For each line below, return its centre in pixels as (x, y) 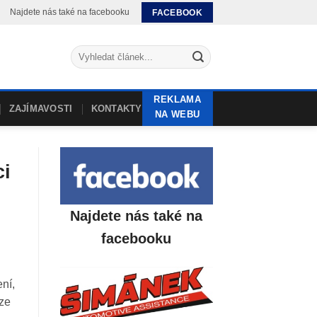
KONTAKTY (116, 108)
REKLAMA (178, 99)
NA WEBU (177, 114)
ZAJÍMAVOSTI (41, 108)
